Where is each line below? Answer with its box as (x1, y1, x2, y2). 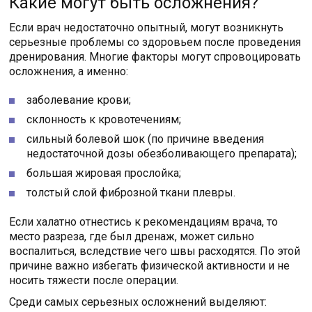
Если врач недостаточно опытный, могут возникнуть (9, 20, 284, 34)
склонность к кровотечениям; (26, 112, 182, 126)
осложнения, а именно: (9, 64, 129, 78)
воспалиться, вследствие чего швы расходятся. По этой (9, 244, 301, 258)
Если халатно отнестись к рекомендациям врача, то (9, 214, 279, 228)
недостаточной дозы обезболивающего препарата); (26, 146, 297, 160)
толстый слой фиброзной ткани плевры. (26, 185, 236, 199)
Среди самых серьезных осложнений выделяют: (9, 295, 267, 309)
